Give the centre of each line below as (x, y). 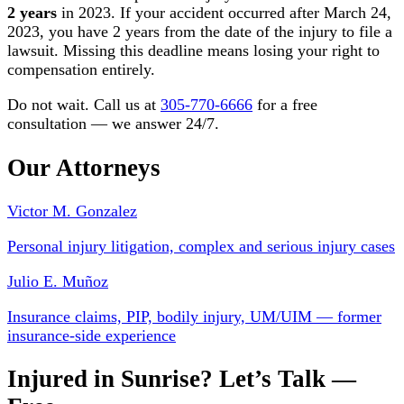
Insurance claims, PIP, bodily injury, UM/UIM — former (194, 316)
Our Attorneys (84, 167)
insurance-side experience (92, 335)
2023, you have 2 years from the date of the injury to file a (200, 32)
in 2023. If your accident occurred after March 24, (224, 13)
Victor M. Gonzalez (72, 211)
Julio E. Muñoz (58, 281)
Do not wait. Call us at (84, 105)
